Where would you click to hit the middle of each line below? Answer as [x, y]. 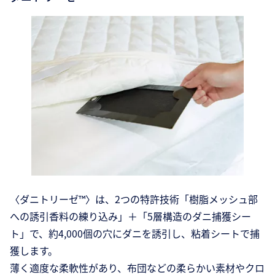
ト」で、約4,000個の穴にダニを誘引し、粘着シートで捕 [135, 234]
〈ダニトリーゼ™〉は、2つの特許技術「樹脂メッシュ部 [134, 199]
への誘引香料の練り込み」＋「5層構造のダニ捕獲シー [130, 216]
